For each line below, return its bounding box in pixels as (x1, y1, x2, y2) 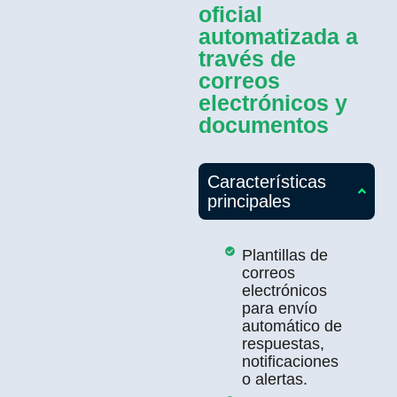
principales (207, 191, 291, 211)
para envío (241, 299, 317, 317)
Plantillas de (241, 245, 328, 264)
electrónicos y (198, 90, 347, 115)
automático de (241, 316, 342, 335)
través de (198, 45, 296, 71)
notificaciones (241, 352, 339, 370)
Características (207, 171, 326, 191)
